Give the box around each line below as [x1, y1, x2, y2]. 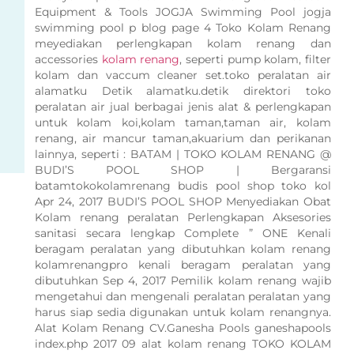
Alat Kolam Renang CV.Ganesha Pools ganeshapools [34, 321, 331, 336]
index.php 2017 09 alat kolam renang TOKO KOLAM [34, 337, 331, 352]
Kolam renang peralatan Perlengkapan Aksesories [34, 210, 331, 225]
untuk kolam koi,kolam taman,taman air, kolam [34, 115, 331, 130]
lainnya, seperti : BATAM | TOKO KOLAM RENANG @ [34, 147, 331, 162]
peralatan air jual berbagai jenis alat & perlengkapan [34, 100, 331, 115]
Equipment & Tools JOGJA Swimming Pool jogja [34, 5, 331, 20]
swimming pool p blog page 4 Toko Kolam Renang [34, 21, 331, 36]
